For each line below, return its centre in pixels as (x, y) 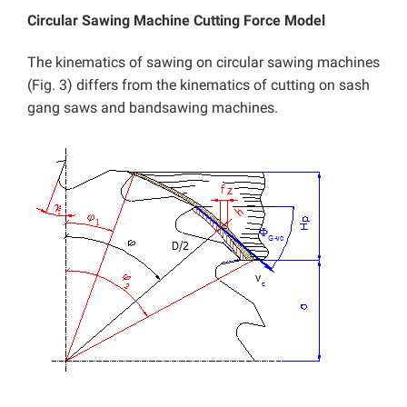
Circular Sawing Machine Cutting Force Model (176, 21)
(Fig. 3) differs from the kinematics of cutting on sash (199, 85)
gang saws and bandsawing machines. (153, 108)
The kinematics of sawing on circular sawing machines (203, 63)
